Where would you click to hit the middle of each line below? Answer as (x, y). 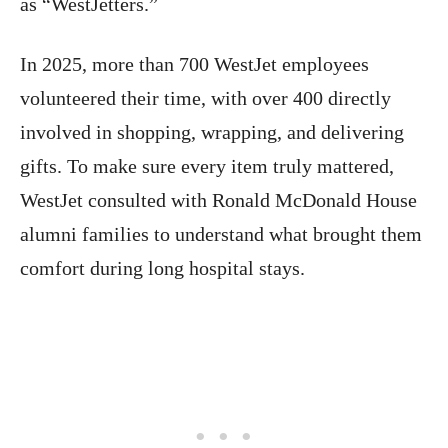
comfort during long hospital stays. (162, 268)
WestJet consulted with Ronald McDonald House (218, 200)
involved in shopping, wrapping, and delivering (212, 132)
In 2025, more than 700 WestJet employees (194, 64)
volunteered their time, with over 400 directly (205, 98)
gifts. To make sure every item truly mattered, (207, 166)
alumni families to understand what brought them (221, 234)
